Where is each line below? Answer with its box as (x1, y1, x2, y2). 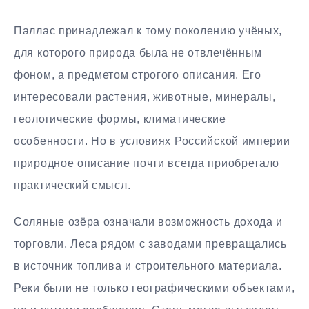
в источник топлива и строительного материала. (14, 260, 282, 272)
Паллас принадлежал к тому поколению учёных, (14, 25, 283, 37)
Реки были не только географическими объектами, (14, 282, 295, 295)
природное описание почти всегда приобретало (14, 157, 280, 170)
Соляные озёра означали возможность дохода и (14, 216, 283, 228)
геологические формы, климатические (14, 113, 226, 126)
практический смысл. (14, 179, 131, 192)
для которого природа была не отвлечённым (14, 47, 263, 59)
